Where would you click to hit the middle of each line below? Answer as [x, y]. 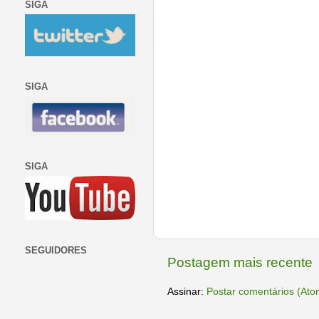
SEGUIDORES [56, 251]
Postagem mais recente [240, 263]
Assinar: [187, 292]
